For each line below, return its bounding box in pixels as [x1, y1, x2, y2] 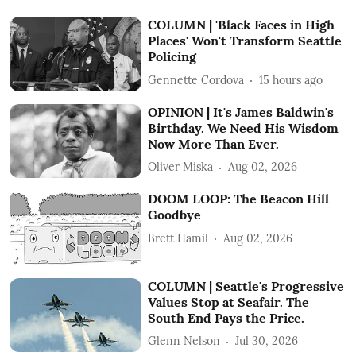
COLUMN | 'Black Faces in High [148, 17, 335, 33]
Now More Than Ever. [148, 135, 280, 152]
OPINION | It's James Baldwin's [148, 103, 335, 120]
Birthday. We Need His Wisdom [148, 119, 339, 136]
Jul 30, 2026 [235, 334, 299, 349]
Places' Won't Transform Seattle [148, 33, 342, 48]
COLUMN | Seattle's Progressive [148, 277, 345, 294]
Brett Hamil [148, 230, 209, 246]
